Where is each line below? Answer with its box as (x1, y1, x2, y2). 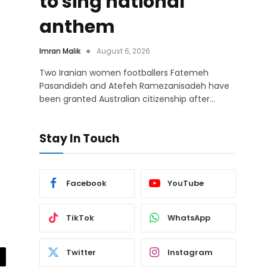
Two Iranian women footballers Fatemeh (39, 66, 209, 79)
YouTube (167, 178, 204, 190)
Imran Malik (39, 45, 80, 56)
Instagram (167, 247, 213, 259)
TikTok (66, 212, 94, 224)
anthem (39, 14, 115, 39)
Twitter (66, 247, 96, 259)
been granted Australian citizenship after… (39, 92, 215, 105)
